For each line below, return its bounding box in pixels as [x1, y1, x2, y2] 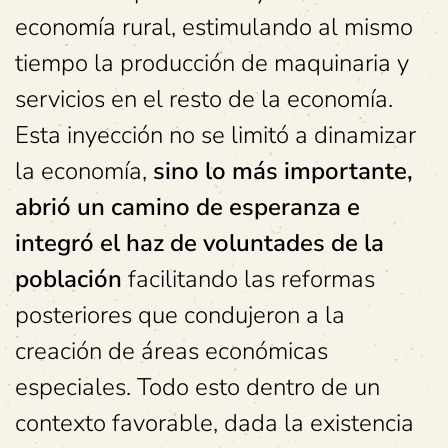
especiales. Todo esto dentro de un [15, 371, 380, 404]
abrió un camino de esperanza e [15, 191, 360, 224]
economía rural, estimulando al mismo [15, 11, 413, 44]
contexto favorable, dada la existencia [15, 407, 414, 440]
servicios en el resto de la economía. [15, 83, 393, 116]
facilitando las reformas [122, 263, 375, 296]
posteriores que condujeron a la [15, 299, 345, 332]
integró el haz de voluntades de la [15, 227, 384, 260]
